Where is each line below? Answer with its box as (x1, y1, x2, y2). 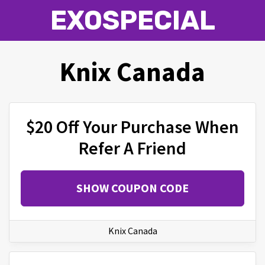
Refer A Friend (79, 137, 186, 160)
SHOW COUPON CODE (76, 180, 189, 196)
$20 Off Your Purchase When (26, 115, 239, 138)
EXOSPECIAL (50, 5, 215, 36)
